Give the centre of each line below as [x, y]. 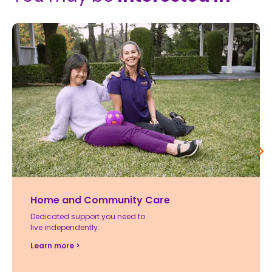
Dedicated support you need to [88, 217]
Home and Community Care [100, 200]
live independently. [65, 228]
